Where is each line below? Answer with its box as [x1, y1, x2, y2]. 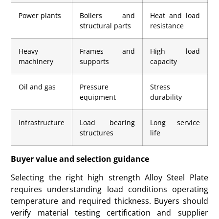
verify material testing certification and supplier [11, 207, 208, 218]
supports [80, 56, 109, 66]
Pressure [80, 82, 109, 91]
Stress [150, 82, 171, 91]
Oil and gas [19, 82, 56, 91]
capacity [150, 56, 177, 66]
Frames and [80, 46, 135, 56]
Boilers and [80, 10, 135, 20]
